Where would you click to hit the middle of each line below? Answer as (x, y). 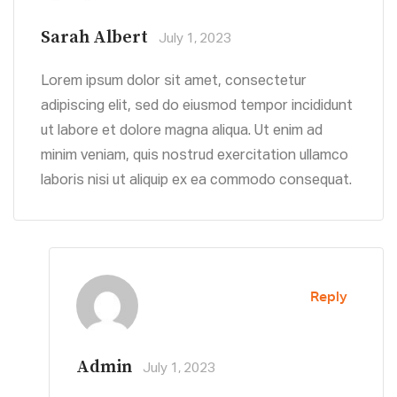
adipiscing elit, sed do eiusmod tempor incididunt (197, 107)
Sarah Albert (94, 38)
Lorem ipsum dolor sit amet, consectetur (174, 82)
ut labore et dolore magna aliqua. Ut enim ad (182, 132)
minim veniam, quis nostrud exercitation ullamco (195, 156)
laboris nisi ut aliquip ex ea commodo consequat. (196, 181)
